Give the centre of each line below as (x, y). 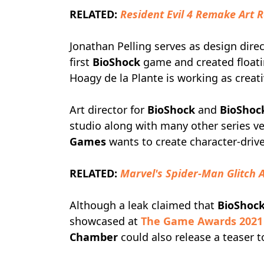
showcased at (105, 221)
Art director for (108, 110)
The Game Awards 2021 (202, 221)
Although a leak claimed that (143, 205)
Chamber (94, 237)
